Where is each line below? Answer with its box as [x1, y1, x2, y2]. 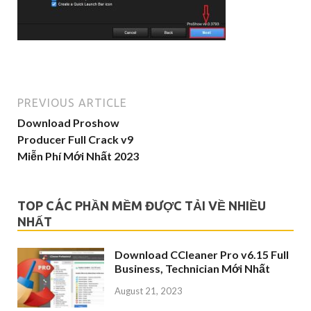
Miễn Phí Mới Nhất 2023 [17, 149, 139, 162]
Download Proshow [17, 116, 119, 129]
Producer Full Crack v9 [17, 133, 133, 146]
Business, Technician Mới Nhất [115, 262, 270, 275]
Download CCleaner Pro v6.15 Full [115, 248, 289, 261]
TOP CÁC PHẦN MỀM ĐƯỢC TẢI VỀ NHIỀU [17, 199, 266, 212]
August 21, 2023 [115, 285, 183, 296]
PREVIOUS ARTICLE [17, 96, 127, 109]
